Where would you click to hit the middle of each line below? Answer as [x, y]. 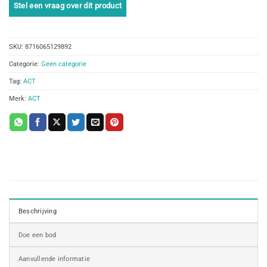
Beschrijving [38, 211]
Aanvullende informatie [55, 259]
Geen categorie [64, 63]
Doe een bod [38, 235]
